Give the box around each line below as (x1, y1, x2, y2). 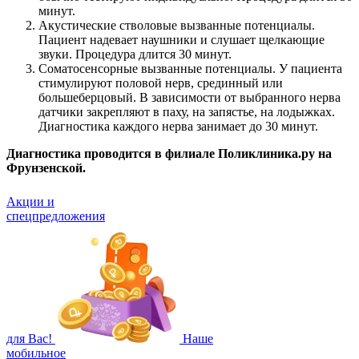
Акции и (6, 195, 54, 209)
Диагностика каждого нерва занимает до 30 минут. (38, 119, 318, 134)
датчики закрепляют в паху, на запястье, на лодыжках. (38, 105, 335, 119)
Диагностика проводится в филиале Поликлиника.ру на (6, 147, 332, 161)
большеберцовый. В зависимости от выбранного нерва (38, 91, 341, 105)
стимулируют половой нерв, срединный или (38, 76, 283, 91)
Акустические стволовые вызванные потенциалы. (38, 18, 315, 33)
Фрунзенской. (6, 161, 86, 175)
